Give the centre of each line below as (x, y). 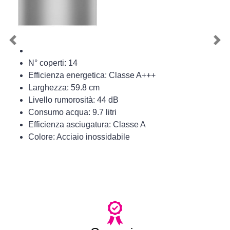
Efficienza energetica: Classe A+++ (92, 75)
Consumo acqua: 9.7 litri (72, 112)
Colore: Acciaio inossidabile (79, 137)
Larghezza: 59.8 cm (64, 88)
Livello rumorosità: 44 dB (73, 100)
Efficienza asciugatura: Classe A (87, 125)
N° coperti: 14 (53, 63)
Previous (29, 46)
